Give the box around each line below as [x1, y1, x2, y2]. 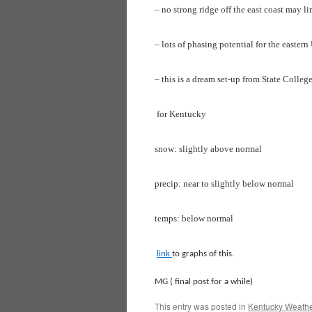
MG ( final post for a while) [155, 277, 253, 287]
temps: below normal [155, 213, 233, 224]
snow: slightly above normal [155, 143, 262, 154]
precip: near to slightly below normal [155, 178, 294, 189]
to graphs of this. [172, 249, 234, 258]
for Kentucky [155, 109, 206, 119]
